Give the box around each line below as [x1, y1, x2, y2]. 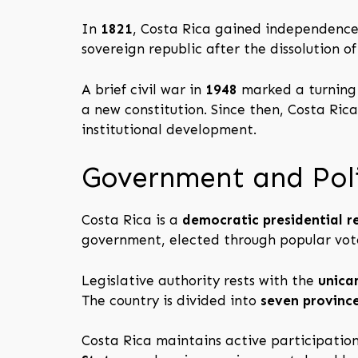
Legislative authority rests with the [82, 272, 318, 288]
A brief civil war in [82, 81, 205, 97]
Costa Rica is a [82, 212, 182, 229]
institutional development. [82, 121, 257, 137]
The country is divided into [82, 292, 261, 308]
